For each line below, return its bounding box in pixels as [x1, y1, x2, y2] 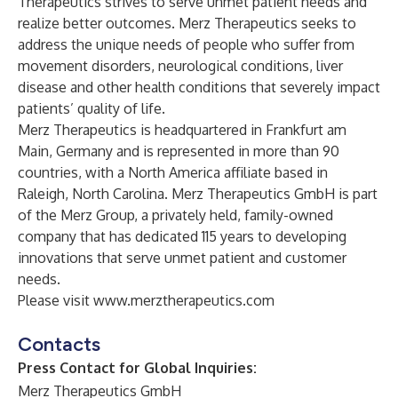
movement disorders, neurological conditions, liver [18, 57, 343, 75]
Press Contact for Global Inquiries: [18, 359, 257, 377]
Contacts [18, 332, 100, 356]
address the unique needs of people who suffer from [18, 36, 354, 53]
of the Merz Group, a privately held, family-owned [18, 206, 333, 224]
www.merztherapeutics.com [93, 291, 275, 309]
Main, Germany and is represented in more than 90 [18, 142, 339, 160]
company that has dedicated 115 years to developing [18, 227, 346, 245]
